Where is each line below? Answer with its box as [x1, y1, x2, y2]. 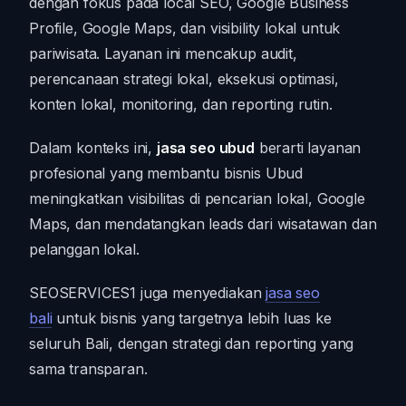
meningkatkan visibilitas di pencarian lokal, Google [29, 188, 365, 208]
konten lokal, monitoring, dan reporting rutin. [29, 94, 333, 113]
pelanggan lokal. [29, 239, 140, 258]
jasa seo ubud [156, 138, 255, 157]
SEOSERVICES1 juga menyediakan [29, 283, 266, 302]
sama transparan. [29, 359, 148, 378]
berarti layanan [254, 138, 362, 157]
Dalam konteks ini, [29, 138, 157, 157]
